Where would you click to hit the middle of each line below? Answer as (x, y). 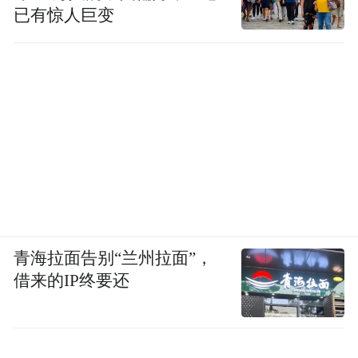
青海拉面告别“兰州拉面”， (113, 258)
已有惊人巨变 (64, 15)
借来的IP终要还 (72, 280)
